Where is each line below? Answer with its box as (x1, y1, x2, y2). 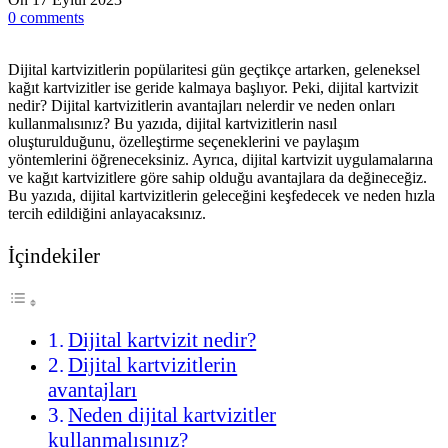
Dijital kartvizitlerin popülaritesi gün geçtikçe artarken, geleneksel (8, 60, 420, 78)
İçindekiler (8, 243, 100, 267)
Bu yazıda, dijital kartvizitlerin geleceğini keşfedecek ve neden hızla (8, 186, 435, 204)
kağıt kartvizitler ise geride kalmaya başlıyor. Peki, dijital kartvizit (8, 78, 418, 96)
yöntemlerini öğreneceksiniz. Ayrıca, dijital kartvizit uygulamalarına (8, 150, 433, 168)
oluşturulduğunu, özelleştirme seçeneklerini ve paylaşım (8, 132, 359, 150)
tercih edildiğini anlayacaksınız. (8, 204, 206, 222)
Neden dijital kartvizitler (68, 403, 277, 428)
